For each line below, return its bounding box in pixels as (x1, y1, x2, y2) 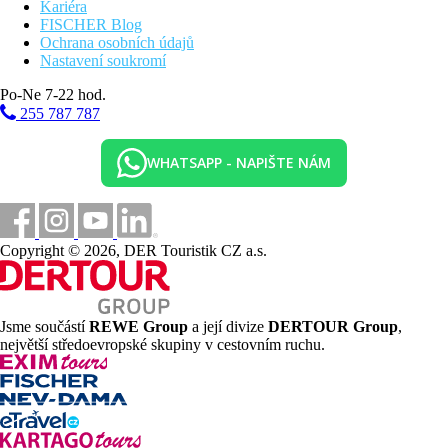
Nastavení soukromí (40, 51, 166, 69)
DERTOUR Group (268, 317, 398, 335)
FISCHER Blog (40, 15, 142, 33)
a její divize (188, 317, 268, 335)
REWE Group (89, 317, 188, 335)
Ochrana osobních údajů (40, 33, 194, 51)
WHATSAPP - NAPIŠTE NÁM (147, 153, 331, 173)
